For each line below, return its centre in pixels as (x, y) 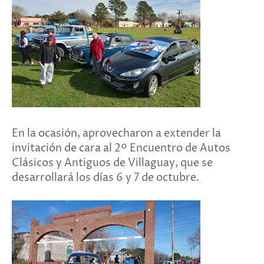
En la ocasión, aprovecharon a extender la (116, 134)
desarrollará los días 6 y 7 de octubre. (105, 178)
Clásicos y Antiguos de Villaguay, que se (112, 163)
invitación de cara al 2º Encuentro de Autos (121, 148)
